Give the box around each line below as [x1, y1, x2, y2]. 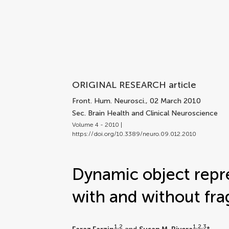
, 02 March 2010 [146, 97, 201, 105]
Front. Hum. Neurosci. [72, 97, 146, 105]
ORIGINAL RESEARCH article [72, 79, 197, 90]
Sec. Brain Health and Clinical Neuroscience [72, 109, 218, 118]
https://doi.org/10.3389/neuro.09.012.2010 [72, 130, 197, 138]
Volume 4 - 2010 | [72, 121, 123, 128]
